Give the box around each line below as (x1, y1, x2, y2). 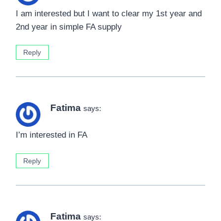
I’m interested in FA (16, 130, 87, 140)
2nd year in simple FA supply (16, 22, 122, 32)
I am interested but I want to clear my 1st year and (16, 8, 202, 18)
